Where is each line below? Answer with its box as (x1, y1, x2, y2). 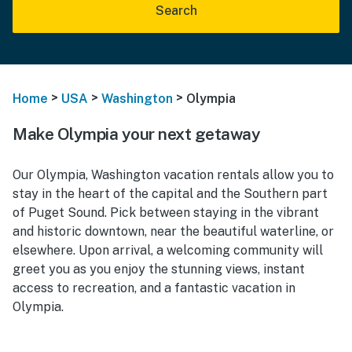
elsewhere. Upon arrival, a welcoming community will (13, 242, 323, 258)
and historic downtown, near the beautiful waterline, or (13, 223, 334, 239)
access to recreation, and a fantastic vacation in (13, 280, 295, 295)
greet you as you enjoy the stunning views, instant (13, 261, 305, 277)
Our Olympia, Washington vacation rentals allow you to (13, 167, 334, 182)
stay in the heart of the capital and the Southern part (13, 185, 328, 201)
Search (155, 3, 197, 18)
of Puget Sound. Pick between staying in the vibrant (13, 204, 319, 220)
